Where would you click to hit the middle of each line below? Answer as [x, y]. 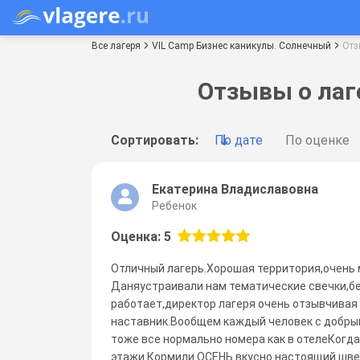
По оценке [317, 140]
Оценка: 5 [141, 236]
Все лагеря [116, 45]
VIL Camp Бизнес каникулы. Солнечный [241, 45]
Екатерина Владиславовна [235, 189]
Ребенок [174, 205]
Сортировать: [155, 140]
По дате [239, 140]
